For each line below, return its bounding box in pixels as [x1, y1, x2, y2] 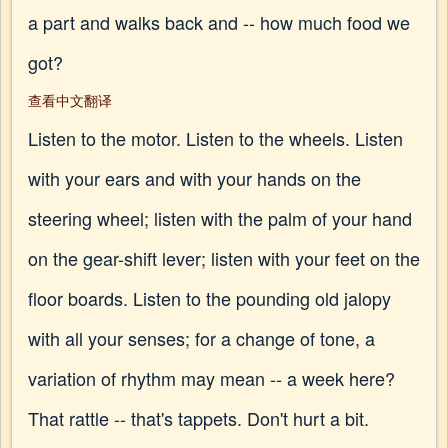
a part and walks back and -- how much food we [28, 9, 410, 35]
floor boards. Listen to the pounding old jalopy [28, 285, 391, 311]
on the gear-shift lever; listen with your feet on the [28, 245, 420, 271]
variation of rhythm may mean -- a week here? [28, 365, 395, 391]
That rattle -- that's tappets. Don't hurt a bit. [28, 405, 369, 431]
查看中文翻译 [28, 90, 112, 110]
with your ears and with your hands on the [28, 165, 361, 191]
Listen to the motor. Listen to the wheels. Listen [28, 125, 403, 151]
